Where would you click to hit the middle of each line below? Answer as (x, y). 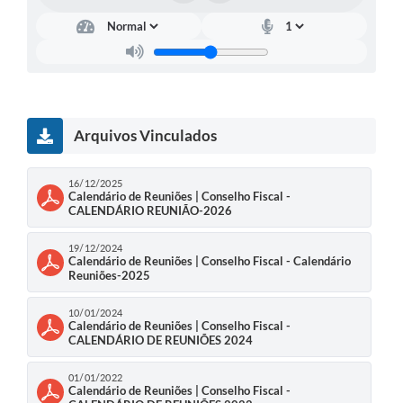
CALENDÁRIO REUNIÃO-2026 (150, 211)
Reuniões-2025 (109, 276)
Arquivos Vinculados (145, 136)
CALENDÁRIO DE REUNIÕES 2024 (161, 340)
